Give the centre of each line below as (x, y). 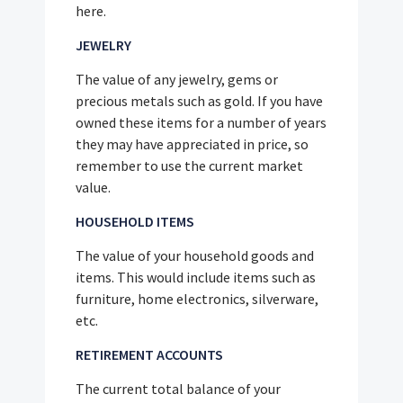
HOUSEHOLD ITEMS (135, 222)
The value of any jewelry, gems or (177, 80)
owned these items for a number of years (201, 123)
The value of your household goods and (195, 256)
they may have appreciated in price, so (193, 144)
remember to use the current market (190, 166)
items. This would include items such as (196, 278)
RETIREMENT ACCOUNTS (150, 355)
